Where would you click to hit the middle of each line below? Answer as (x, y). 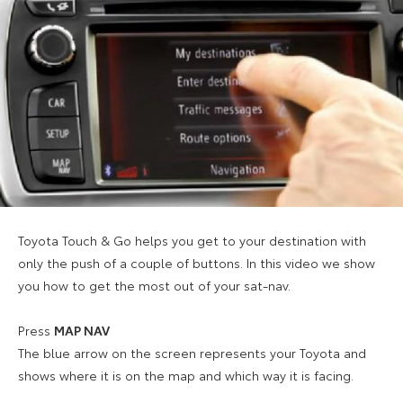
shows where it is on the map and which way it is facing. (186, 375)
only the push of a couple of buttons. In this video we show (197, 262)
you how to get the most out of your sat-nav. (154, 285)
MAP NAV (82, 330)
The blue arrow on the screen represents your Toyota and (192, 352)
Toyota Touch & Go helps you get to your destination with (192, 240)
